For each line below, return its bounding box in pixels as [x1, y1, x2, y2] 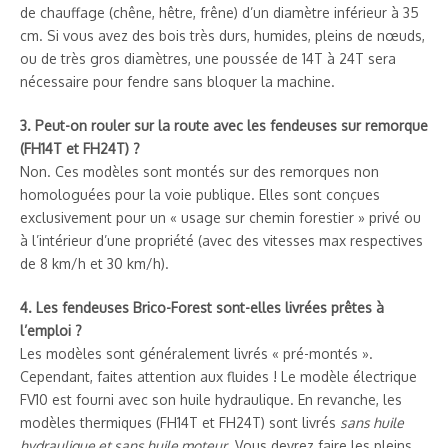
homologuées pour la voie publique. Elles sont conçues [20, 185, 380, 203]
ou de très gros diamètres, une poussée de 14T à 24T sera [20, 49, 396, 67]
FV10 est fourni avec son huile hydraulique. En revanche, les [20, 390, 402, 408]
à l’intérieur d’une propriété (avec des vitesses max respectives [20, 231, 423, 249]
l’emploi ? [20, 321, 82, 339]
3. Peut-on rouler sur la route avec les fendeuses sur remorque [20, 116, 428, 134]
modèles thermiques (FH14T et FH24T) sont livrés [20, 413, 340, 431]
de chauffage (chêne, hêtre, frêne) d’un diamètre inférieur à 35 [20, 3, 419, 21]
